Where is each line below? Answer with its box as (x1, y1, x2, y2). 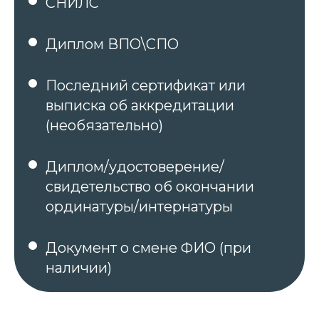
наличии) (46, 259, 112, 276)
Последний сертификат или (46, 77, 246, 94)
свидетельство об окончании (46, 178, 254, 195)
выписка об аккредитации (46, 97, 234, 114)
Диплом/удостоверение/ (46, 158, 224, 175)
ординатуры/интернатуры (46, 198, 233, 215)
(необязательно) (46, 117, 163, 134)
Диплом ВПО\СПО (46, 36, 179, 53)
